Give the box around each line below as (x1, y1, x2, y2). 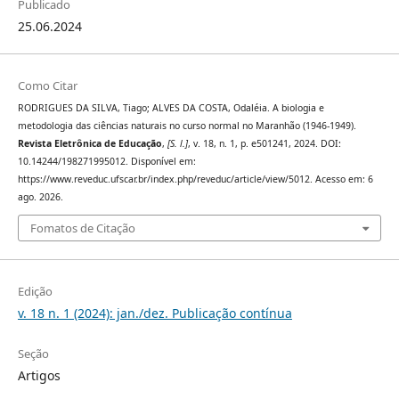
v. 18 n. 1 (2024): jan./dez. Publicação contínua (17, 305, 292, 322)
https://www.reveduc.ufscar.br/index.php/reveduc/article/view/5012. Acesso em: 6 (17, 172, 373, 185)
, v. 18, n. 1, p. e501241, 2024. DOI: (187, 136, 341, 150)
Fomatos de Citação (29, 220, 135, 237)
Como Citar (17, 77, 77, 94)
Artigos (17, 367, 61, 385)
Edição (17, 283, 53, 300)
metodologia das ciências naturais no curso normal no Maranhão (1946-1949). (17, 118, 356, 132)
